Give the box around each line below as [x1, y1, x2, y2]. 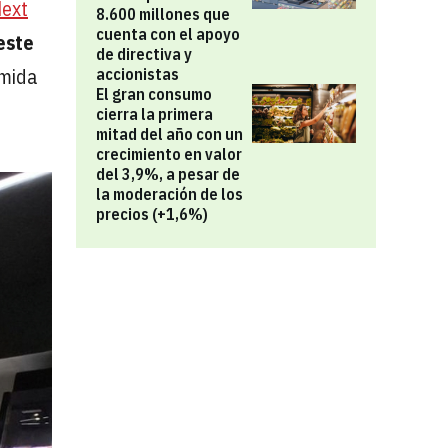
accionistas [96, 64, 179, 84]
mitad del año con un [96, 124, 243, 144]
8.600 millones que [96, 4, 230, 24]
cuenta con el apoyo [96, 24, 240, 44]
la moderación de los [96, 184, 243, 204]
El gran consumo [96, 84, 212, 104]
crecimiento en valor [96, 144, 242, 164]
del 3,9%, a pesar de [96, 164, 240, 184]
